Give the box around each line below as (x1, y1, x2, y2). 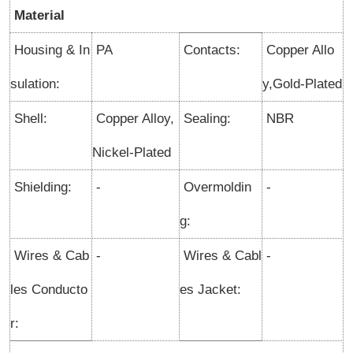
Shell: (10, 111, 47, 126)
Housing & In (10, 43, 90, 58)
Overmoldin (180, 180, 251, 195)
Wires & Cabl (180, 248, 262, 263)
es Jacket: (180, 282, 241, 297)
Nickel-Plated (92, 145, 171, 160)
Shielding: (10, 180, 72, 195)
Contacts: (180, 43, 240, 58)
